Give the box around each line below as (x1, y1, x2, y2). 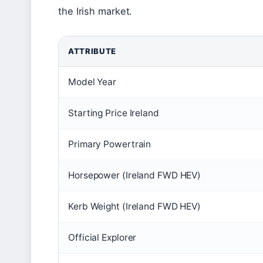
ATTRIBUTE (68, 46, 116, 56)
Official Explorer (68, 232, 137, 244)
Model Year (68, 76, 116, 88)
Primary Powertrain (68, 139, 151, 150)
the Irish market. (58, 5, 133, 18)
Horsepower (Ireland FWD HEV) (68, 170, 201, 181)
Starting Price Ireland (68, 107, 159, 119)
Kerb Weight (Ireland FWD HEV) (68, 201, 201, 213)
